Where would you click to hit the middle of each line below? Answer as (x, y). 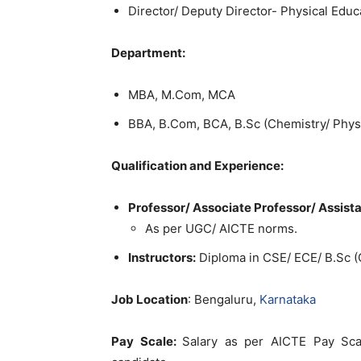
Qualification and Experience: (197, 166)
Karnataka (288, 299)
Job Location (149, 299)
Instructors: (162, 257)
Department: (148, 53)
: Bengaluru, (224, 299)
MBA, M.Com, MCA (182, 95)
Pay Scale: (147, 341)
